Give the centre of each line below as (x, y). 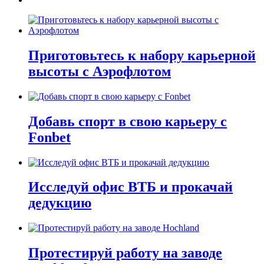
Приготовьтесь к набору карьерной (142, 55)
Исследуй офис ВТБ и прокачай (131, 187)
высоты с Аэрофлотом (100, 71)
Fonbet (49, 137)
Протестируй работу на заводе (125, 253)
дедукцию (60, 203)
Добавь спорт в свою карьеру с (128, 121)
